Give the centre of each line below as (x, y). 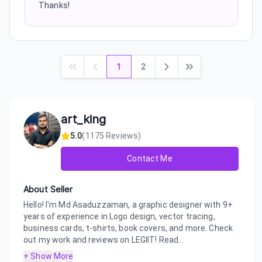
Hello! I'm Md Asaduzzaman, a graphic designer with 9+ (128, 205)
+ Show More (49, 256)
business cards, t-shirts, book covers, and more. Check (128, 228)
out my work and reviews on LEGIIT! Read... (104, 240)
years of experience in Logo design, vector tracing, (119, 216)
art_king (84, 119)
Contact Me (150, 158)
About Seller (48, 189)
